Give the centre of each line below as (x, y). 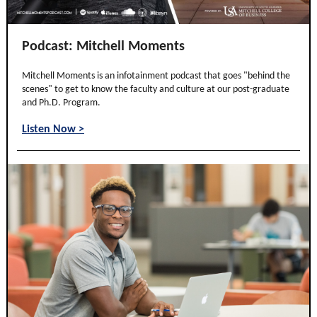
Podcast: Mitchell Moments (103, 47)
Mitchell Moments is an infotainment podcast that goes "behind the (156, 76)
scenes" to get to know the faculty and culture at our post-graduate (156, 90)
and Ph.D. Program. (61, 103)
